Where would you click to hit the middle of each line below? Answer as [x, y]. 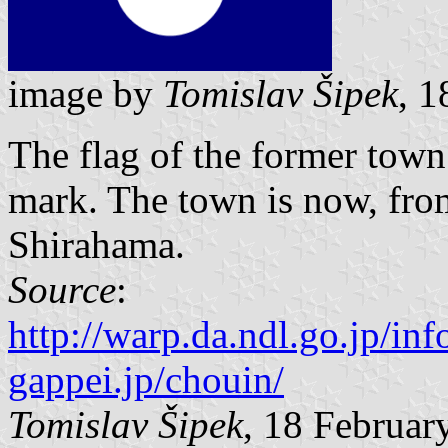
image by [85, 94]
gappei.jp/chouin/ [146, 380]
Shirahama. [96, 245]
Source [62, 290]
